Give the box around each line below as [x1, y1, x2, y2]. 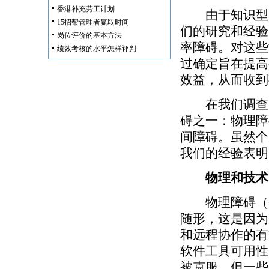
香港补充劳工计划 [57, 5, 115, 13]
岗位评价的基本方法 [57, 31, 122, 40]
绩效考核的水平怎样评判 [57, 44, 136, 53]
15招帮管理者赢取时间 [57, 18, 129, 26]
